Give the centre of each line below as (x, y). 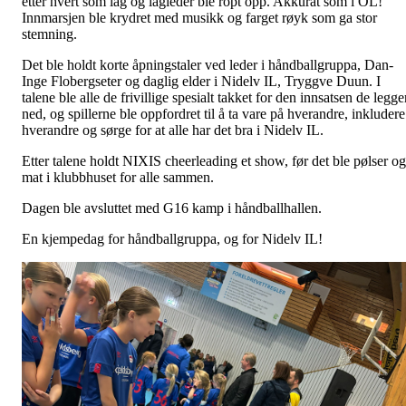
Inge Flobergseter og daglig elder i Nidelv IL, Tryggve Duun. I (201, 81)
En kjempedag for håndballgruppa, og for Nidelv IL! (172, 238)
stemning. (49, 34)
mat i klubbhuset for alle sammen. (118, 177)
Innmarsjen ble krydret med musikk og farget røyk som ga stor (199, 17)
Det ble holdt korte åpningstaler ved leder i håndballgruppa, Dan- (208, 64)
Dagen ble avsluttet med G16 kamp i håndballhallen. (172, 208)
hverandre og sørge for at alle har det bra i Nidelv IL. (173, 130)
